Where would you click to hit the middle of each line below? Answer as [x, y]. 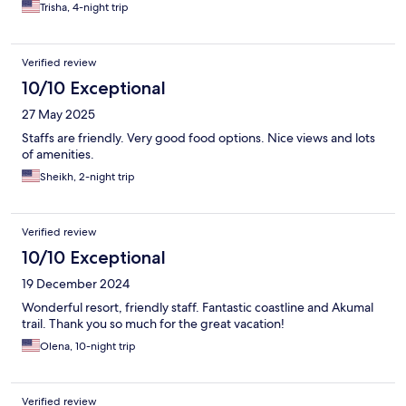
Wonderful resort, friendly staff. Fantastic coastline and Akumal [198, 308]
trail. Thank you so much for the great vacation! [153, 324]
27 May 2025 [58, 115]
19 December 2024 [76, 284]
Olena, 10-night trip [88, 347]
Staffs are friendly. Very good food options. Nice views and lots [198, 138]
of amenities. [58, 155]
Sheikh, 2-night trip [87, 177]
